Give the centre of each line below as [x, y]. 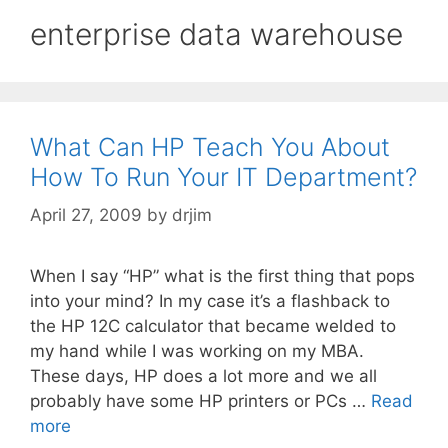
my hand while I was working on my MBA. [197, 351]
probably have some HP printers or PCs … [200, 401]
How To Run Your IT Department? [223, 176]
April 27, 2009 [86, 215]
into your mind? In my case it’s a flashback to [210, 301]
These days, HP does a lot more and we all [203, 376]
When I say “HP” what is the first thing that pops [222, 276]
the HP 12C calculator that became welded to [213, 326]
